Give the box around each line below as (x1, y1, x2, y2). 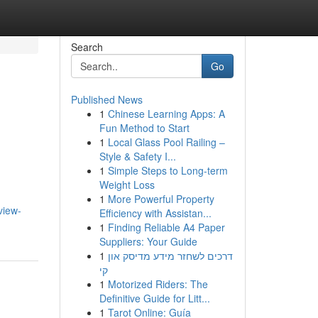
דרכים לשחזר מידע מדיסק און (107, 248, 233, 263)
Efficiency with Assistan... (99, 206, 212, 220)
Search (70, 40, 103, 54)
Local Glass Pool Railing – (107, 135, 225, 149)
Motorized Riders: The (107, 277, 208, 291)
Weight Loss (99, 177, 155, 192)
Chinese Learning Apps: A (107, 106, 225, 121)
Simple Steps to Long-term (107, 163, 228, 177)
